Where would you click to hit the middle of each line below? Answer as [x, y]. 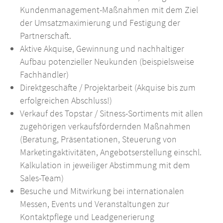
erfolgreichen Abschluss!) [66, 101]
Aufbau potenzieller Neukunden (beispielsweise [107, 62]
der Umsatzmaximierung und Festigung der [100, 23]
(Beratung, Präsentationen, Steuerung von [99, 139]
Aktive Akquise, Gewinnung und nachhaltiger [102, 49]
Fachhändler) [45, 75]
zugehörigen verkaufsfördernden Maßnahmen [106, 126]
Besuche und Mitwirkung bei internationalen [102, 191]
